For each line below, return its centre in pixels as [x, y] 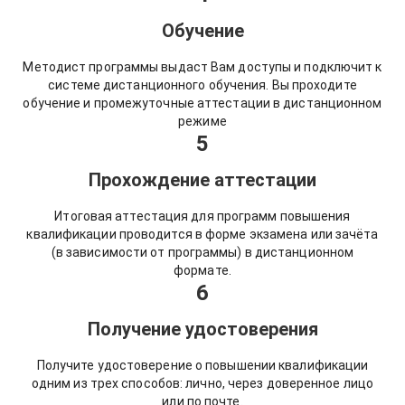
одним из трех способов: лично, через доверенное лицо [202, 383]
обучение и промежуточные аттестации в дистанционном [202, 103]
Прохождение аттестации [202, 180]
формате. [202, 270]
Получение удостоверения [202, 329]
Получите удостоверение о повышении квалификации [202, 365]
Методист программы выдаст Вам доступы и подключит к [202, 67]
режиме [202, 121]
